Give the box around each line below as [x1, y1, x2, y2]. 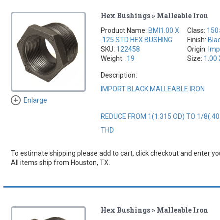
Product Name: [101, 26, 149, 34]
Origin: [187, 45, 209, 53]
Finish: [187, 35, 208, 44]
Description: [101, 71, 137, 79]
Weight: [101, 54, 126, 62]
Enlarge [23, 96, 47, 105]
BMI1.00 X [148, 26, 180, 34]
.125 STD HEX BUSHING [101, 35, 173, 44]
